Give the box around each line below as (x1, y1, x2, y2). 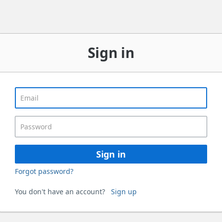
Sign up (111, 186, 137, 196)
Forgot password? (15, 166, 73, 176)
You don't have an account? (15, 186, 111, 196)
